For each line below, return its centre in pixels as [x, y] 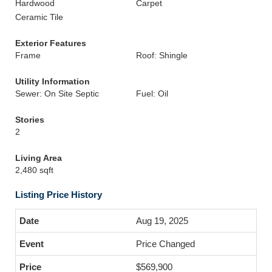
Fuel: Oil [152, 93]
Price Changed [165, 244]
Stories [30, 120]
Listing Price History [59, 195]
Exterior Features [51, 43]
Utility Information [53, 81]
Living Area [39, 158]
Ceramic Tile [39, 17]
